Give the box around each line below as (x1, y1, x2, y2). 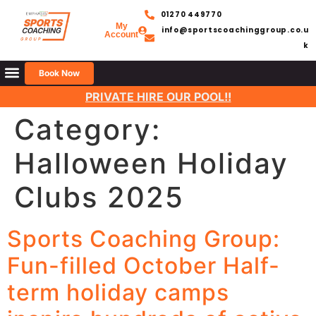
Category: (14, 112, 161, 147)
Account (104, 30, 139, 39)
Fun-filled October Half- (7, 252, 280, 280)
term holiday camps (7, 279, 229, 307)
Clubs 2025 (14, 180, 184, 215)
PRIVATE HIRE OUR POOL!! (85, 90, 231, 104)
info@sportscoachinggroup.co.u (161, 25, 309, 35)
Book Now (39, 68, 80, 78)
